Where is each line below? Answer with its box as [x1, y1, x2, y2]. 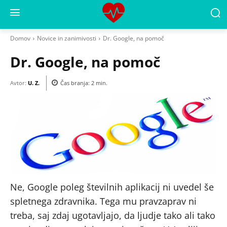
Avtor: [10, 79, 26, 87]
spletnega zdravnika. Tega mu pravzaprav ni [10, 195, 197, 207]
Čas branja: [60, 79, 91, 87]
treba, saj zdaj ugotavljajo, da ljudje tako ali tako [10, 209, 215, 221]
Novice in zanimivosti [37, 34, 96, 43]
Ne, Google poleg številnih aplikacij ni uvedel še [10, 180, 214, 193]
